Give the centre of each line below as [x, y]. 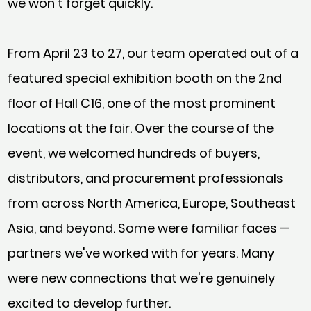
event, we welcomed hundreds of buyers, [134, 153]
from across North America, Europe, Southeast [152, 203]
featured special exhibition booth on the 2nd [145, 78]
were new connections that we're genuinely [142, 278]
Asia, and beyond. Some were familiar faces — [149, 228]
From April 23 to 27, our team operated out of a [153, 53]
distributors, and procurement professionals [146, 178]
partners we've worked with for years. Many [141, 253]
